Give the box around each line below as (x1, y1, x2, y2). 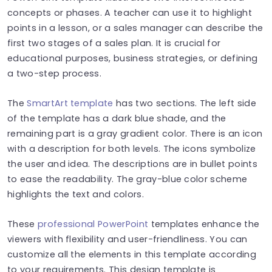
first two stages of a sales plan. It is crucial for (7, 36, 221, 49)
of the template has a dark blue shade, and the (7, 112, 226, 124)
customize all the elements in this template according (7, 248, 256, 260)
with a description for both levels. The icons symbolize (7, 142, 256, 155)
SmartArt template (27, 97, 114, 109)
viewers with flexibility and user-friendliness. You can (7, 233, 248, 245)
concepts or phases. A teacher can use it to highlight (7, 6, 252, 19)
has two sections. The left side (113, 97, 256, 109)
